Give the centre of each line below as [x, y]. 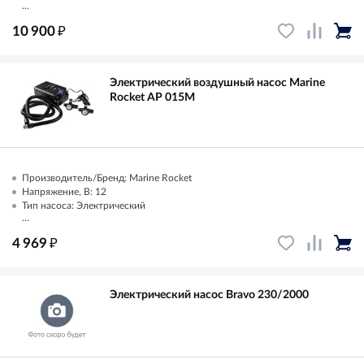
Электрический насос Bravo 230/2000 [209, 295]
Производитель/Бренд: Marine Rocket [107, 178]
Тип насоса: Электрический [84, 205]
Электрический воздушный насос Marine [217, 82]
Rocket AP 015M [152, 97]
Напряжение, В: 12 [64, 191]
